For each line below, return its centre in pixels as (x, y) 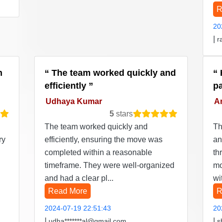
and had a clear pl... (79, 178)
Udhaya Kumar (74, 101)
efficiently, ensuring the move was (104, 140)
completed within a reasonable (98, 153)
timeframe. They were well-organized (110, 166)
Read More (68, 191)
